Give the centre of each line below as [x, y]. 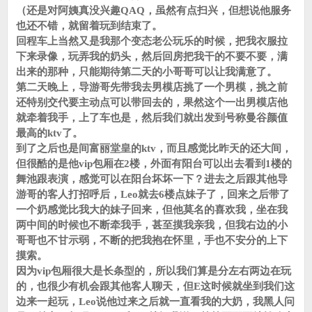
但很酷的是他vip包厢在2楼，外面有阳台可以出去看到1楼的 [154, 164]
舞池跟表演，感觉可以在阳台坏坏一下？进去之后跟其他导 [152, 179]
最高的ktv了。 [49, 133]
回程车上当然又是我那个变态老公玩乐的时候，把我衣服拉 [152, 41]
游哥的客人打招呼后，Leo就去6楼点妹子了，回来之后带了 [153, 194]
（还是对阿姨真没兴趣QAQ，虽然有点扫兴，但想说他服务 [154, 10]
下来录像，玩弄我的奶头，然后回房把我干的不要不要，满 [152, 56]
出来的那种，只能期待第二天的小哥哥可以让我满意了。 [147, 72]
